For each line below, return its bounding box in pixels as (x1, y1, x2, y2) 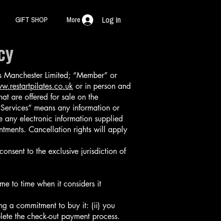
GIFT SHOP (15, 15, 48, 24)
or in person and (73, 81, 131, 91)
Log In (102, 15, 121, 24)
